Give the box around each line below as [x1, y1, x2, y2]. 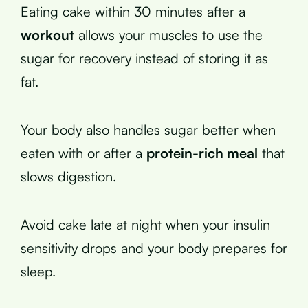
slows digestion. [21, 167, 116, 185]
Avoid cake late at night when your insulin [21, 215, 270, 233]
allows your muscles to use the [74, 25, 263, 43]
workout [21, 25, 74, 43]
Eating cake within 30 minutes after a [21, 2, 245, 20]
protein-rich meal [146, 144, 258, 162]
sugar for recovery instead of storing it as [21, 49, 268, 67]
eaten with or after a [21, 144, 146, 162]
